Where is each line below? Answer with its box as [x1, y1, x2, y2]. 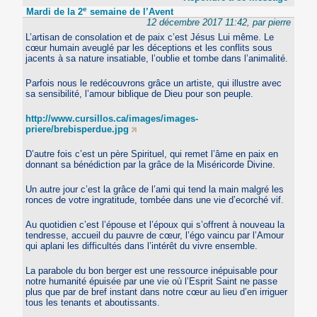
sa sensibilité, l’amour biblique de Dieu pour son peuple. [25, 88, 254, 100]
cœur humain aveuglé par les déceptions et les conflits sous [25, 42, 273, 54]
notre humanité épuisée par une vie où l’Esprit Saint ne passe [25, 276, 278, 287]
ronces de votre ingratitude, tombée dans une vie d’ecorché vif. [25, 195, 284, 206]
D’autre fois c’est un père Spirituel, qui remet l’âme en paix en [25, 149, 279, 160]
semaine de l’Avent [87, 6, 174, 18]
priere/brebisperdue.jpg [25, 124, 129, 135]
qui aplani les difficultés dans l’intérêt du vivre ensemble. [25, 241, 258, 252]
